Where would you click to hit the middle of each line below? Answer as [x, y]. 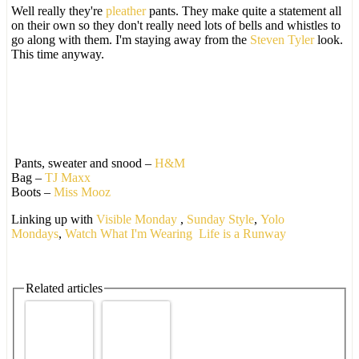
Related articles [64, 288]
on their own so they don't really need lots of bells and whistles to [176, 25]
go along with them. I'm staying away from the [131, 39]
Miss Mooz [82, 192]
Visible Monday [137, 219]
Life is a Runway [242, 233]
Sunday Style [220, 219]
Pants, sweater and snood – [83, 163]
